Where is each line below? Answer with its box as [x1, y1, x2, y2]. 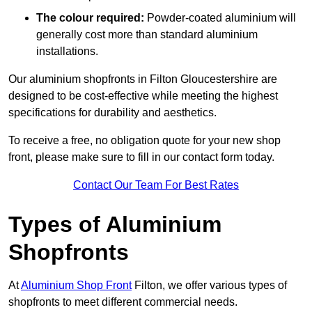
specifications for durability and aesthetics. [8, 107, 217, 119]
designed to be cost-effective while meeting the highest [8, 90, 278, 102]
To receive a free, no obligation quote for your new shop [8, 134, 281, 147]
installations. [36, 45, 98, 58]
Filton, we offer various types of [132, 279, 287, 292]
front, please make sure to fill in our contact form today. [8, 151, 274, 164]
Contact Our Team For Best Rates [73, 179, 239, 192]
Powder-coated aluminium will [144, 12, 296, 24]
